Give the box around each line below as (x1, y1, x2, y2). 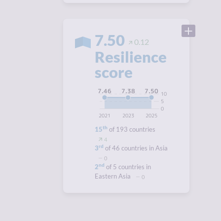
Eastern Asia (95, 172, 132, 180)
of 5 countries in (105, 163, 151, 171)
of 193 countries (108, 125, 155, 133)
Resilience (95, 47, 167, 66)
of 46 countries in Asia (104, 144, 168, 152)
